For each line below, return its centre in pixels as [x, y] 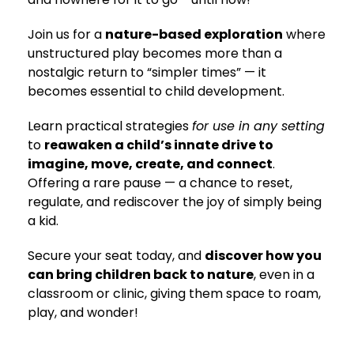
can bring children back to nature [141, 275]
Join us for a [66, 34]
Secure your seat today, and [116, 256]
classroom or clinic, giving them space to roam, [174, 294]
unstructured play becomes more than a [155, 53]
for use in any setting [258, 126]
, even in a [284, 275]
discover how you [263, 256]
